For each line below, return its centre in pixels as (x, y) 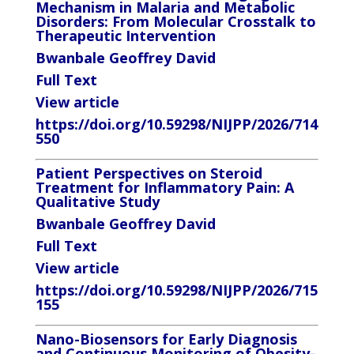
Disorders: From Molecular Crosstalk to (175, 21)
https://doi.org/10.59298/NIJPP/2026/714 (176, 124)
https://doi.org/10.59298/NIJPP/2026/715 (176, 290)
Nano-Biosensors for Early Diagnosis (166, 339)
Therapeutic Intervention (125, 36)
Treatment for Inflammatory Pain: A (164, 187)
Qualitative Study (97, 201)
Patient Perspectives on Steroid (149, 173)
